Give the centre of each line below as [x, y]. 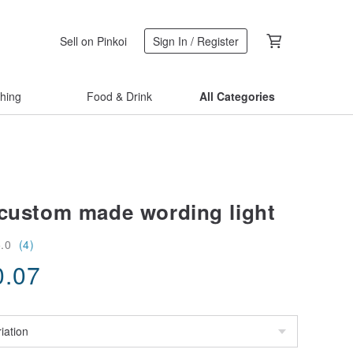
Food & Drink [119, 96]
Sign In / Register [196, 41]
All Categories [237, 96]
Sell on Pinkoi [93, 41]
